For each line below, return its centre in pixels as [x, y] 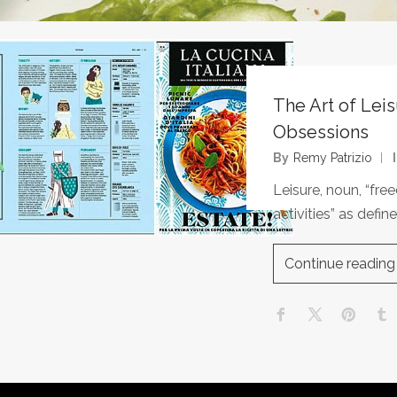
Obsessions [320, 132]
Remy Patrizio [332, 158]
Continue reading [339, 264]
